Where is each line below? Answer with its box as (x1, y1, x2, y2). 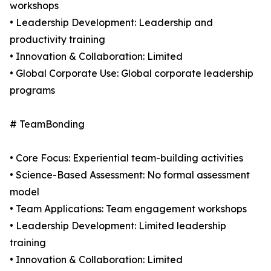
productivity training (10, 33, 105, 46)
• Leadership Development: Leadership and (10, 16, 213, 29)
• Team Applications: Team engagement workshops (10, 203, 247, 215)
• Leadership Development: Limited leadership (10, 220, 226, 232)
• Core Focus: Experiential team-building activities (10, 152, 243, 165)
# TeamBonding (10, 118, 85, 131)
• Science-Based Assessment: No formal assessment (10, 169, 250, 181)
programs (10, 84, 55, 97)
